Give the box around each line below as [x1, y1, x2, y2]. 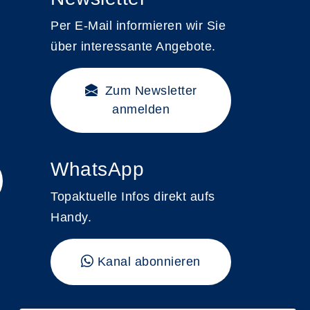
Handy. [51, 210, 91, 224]
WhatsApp [51, 158, 144, 180]
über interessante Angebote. [51, 39, 216, 53]
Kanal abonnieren [97, 255, 201, 268]
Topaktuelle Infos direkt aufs [51, 190, 215, 203]
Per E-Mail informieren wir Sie [51, 19, 226, 33]
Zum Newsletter [101, 84, 197, 98]
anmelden [112, 102, 170, 116]
